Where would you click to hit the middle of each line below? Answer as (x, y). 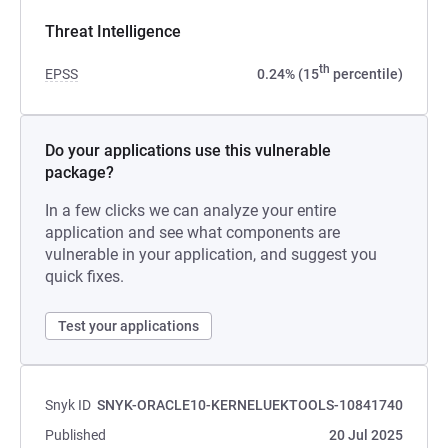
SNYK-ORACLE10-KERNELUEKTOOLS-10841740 (250, 405)
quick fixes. (84, 276)
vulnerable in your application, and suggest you (211, 254)
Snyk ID (68, 405)
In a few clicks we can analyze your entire (190, 210)
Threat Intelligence (113, 31)
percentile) (366, 74)
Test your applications (128, 326)
